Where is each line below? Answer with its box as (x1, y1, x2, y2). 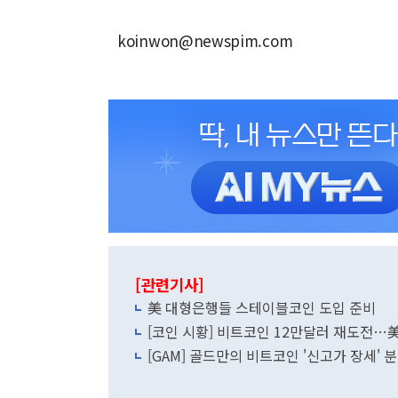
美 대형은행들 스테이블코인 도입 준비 (147, 297, 376, 318)
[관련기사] (135, 274, 204, 296)
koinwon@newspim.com (117, 29, 293, 52)
